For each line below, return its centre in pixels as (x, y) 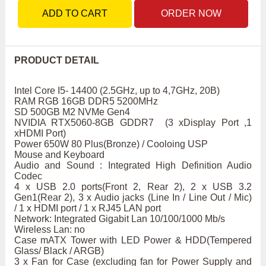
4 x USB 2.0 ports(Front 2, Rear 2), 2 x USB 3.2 (133, 187)
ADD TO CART (75, 14)
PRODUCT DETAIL (56, 61)
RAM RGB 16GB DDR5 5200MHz (87, 102)
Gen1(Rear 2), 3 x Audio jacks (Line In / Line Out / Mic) (133, 198)
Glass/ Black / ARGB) (59, 251)
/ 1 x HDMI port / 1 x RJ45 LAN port (87, 208)
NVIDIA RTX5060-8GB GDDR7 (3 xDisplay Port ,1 (133, 123)
